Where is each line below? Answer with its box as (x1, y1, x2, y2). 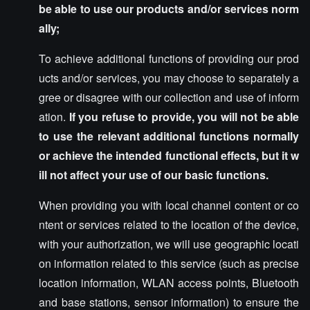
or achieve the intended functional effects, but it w (39, 147, 299, 163)
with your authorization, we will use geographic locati (39, 236, 299, 252)
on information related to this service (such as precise (39, 255, 299, 271)
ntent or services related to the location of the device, (39, 217, 299, 232)
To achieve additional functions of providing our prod (39, 51, 299, 66)
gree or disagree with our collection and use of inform (39, 89, 299, 105)
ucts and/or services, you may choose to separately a (39, 70, 299, 86)
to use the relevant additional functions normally (39, 128, 299, 144)
